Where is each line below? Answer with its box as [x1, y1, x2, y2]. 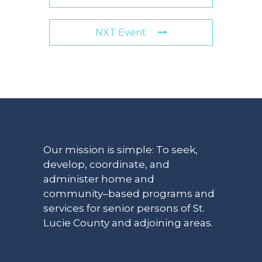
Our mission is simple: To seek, [43, 144, 198, 156]
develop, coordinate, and [43, 158, 170, 171]
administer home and [43, 173, 154, 185]
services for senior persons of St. [43, 202, 205, 215]
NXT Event [95, 27, 146, 39]
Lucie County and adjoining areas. [43, 217, 213, 229]
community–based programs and [43, 188, 215, 200]
